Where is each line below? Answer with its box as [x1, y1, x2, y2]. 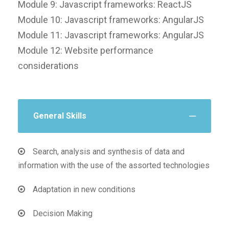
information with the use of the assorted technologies [18, 160, 210, 170]
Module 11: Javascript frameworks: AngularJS [18, 29, 204, 40]
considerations [18, 60, 79, 71]
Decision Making [31, 208, 93, 218]
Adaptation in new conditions [31, 184, 135, 194]
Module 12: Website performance [18, 44, 153, 56]
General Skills [33, 110, 86, 121]
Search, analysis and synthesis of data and [33, 146, 185, 156]
